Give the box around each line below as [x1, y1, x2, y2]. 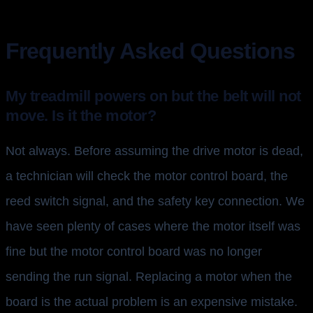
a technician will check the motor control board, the [6, 169, 288, 184]
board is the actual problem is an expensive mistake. [6, 295, 298, 310]
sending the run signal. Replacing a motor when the [6, 270, 292, 284]
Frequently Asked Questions [6, 38, 296, 64]
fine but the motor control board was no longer [6, 245, 262, 259]
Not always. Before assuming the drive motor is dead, [6, 144, 303, 159]
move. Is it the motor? [6, 107, 156, 125]
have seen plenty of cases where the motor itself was [6, 219, 300, 234]
